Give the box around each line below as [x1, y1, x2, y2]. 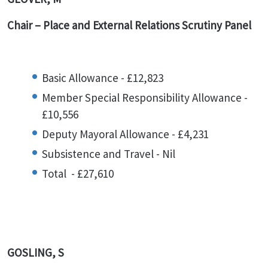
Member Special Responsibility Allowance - [42, 90, 248, 105]
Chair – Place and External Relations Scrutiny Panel [7, 18, 254, 32]
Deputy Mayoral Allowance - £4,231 [42, 127, 209, 141]
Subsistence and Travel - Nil [42, 147, 175, 161]
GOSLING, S [7, 245, 64, 260]
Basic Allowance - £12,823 [42, 71, 163, 85]
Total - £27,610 [42, 166, 114, 181]
